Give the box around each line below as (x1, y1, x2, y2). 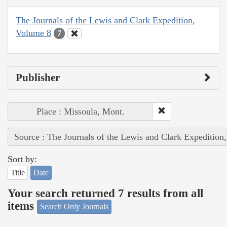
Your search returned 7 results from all (8, 186, 203, 200)
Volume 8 (16, 27, 51, 38)
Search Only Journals (40, 202, 108, 211)
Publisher (16, 71, 60, 84)
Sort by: (8, 154, 37, 165)
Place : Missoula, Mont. (36, 106, 125, 117)
